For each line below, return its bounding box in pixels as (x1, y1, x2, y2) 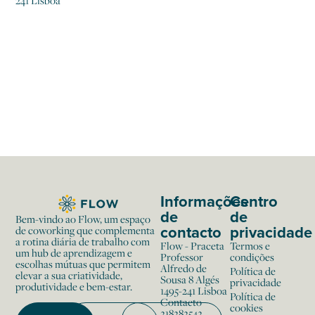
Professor (160, 249, 204, 264)
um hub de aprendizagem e (15, 245, 133, 260)
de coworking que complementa (15, 222, 155, 238)
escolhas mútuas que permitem (15, 256, 151, 271)
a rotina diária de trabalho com (15, 233, 150, 249)
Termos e (229, 238, 270, 253)
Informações (160, 189, 249, 213)
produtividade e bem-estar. (15, 278, 133, 294)
